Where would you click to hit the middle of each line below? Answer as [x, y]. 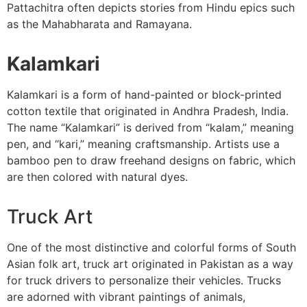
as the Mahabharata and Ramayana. [99, 24]
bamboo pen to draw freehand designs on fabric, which [151, 161]
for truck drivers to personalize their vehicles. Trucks [144, 281]
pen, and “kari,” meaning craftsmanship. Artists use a [143, 144]
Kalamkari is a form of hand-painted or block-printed [144, 95]
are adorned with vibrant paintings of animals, [126, 297]
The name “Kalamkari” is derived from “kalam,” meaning [150, 128]
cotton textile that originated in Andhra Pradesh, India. [148, 111]
